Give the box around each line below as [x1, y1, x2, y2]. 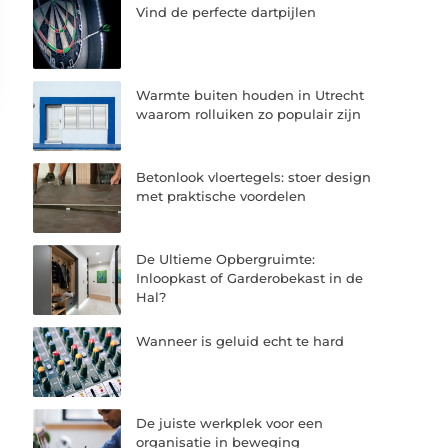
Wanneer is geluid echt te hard [136, 333, 345, 350]
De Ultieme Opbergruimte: [136, 250, 316, 267]
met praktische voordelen [136, 187, 307, 204]
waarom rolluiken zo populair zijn [136, 105, 362, 122]
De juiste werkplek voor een [136, 415, 324, 432]
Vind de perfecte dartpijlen [136, 4, 317, 21]
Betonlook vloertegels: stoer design [136, 168, 372, 185]
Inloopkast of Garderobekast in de [136, 269, 364, 286]
